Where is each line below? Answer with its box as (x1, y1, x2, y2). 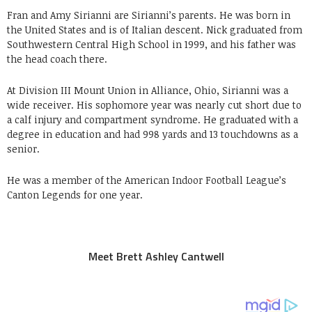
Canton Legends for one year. (7, 188, 143, 201)
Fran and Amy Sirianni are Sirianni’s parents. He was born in (7, 8, 290, 22)
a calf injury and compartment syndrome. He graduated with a (7, 113, 298, 126)
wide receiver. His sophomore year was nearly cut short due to (7, 98, 302, 111)
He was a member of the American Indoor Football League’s (7, 173, 286, 187)
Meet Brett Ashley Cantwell (88, 248, 224, 265)
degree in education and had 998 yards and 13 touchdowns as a (7, 127, 298, 141)
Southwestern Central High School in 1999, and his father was (7, 38, 296, 51)
